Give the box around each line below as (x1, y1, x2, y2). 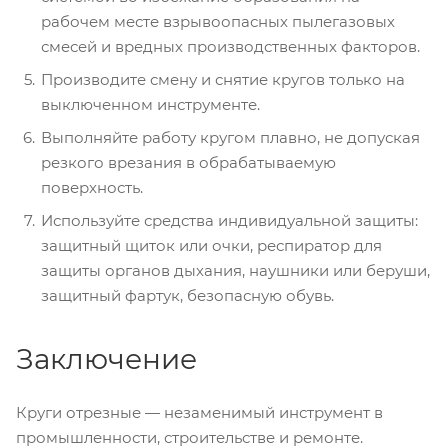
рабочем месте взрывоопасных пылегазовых (41, 11, 395, 31)
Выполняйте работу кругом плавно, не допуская (41, 127, 420, 147)
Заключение (16, 341, 197, 376)
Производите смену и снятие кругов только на (41, 69, 405, 89)
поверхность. (41, 177, 143, 197)
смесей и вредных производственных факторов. (41, 36, 420, 56)
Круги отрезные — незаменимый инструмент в (16, 402, 383, 422)
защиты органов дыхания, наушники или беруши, (41, 260, 430, 280)
